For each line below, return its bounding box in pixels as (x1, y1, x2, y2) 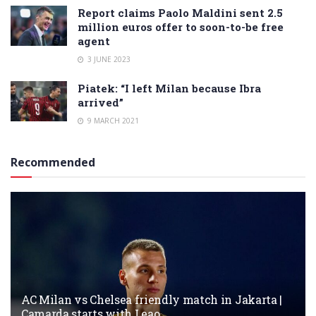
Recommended (11, 154, 95, 171)
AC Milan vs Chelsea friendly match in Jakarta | (21, 292, 282, 308)
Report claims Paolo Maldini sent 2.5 (78, 6, 283, 20)
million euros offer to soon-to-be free (78, 20, 284, 35)
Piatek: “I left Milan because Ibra (78, 81, 261, 96)
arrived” (78, 95, 123, 110)
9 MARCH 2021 (85, 116, 139, 126)
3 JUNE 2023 (85, 54, 130, 65)
